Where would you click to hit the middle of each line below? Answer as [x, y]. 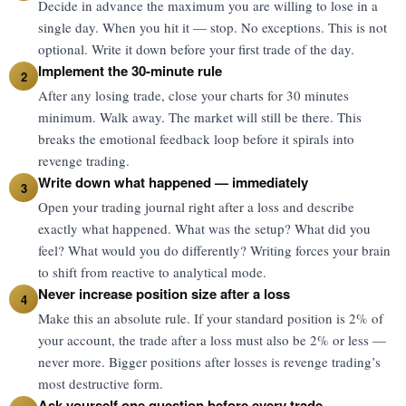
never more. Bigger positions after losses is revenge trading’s [209, 362]
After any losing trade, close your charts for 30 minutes [193, 95]
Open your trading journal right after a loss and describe [196, 207]
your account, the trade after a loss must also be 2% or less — [212, 340]
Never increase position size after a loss [164, 294]
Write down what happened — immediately [173, 182]
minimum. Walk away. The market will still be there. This [200, 117]
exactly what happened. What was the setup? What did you [204, 228]
